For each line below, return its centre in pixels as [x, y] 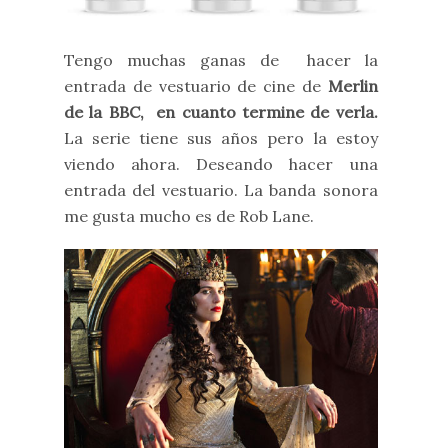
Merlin [349, 85]
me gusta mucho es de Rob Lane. [189, 215]
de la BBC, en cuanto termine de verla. [221, 111]
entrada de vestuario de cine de [192, 85]
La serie [97, 137]
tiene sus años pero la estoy [258, 137]
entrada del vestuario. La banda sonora [221, 189]
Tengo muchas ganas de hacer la [221, 59]
